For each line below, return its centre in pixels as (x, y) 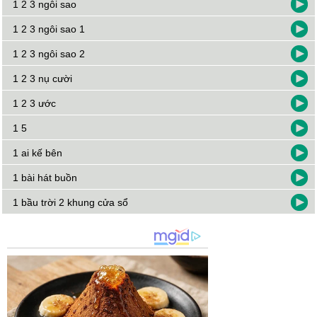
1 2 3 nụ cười (43, 79)
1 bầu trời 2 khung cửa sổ (71, 203)
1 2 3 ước (35, 104)
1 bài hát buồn (45, 178)
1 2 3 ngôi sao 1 (49, 29)
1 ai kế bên (38, 153)
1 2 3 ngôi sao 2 (49, 54)
